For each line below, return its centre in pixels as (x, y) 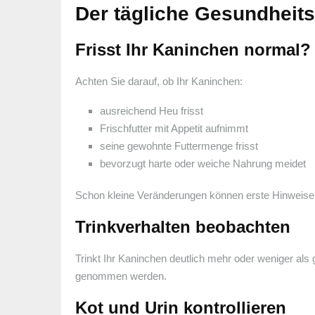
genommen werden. (121, 276)
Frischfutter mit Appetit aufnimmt (174, 128)
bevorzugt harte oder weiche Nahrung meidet (203, 163)
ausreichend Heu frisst (152, 110)
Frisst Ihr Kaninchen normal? (193, 49)
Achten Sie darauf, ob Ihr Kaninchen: (159, 81)
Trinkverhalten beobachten (183, 226)
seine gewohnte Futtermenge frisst (179, 146)
